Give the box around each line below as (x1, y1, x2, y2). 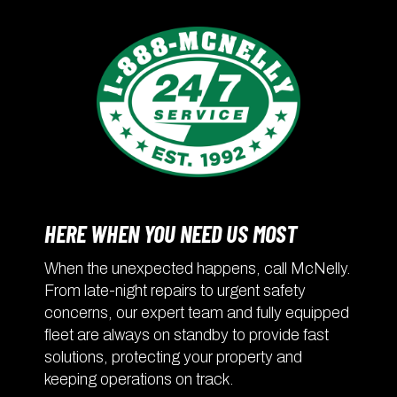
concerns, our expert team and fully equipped (44, 303, 349, 322)
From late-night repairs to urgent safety (44, 281, 306, 300)
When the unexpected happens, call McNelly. (44, 259, 351, 277)
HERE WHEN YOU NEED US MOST (44, 219, 297, 248)
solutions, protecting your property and (44, 347, 302, 366)
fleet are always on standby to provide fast (44, 325, 329, 344)
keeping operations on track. (44, 370, 234, 388)
